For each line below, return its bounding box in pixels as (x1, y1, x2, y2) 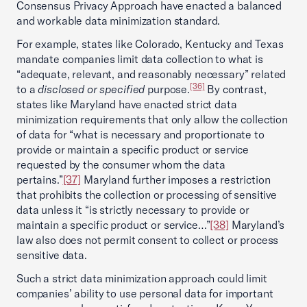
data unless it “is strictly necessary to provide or (16, 203, 249, 217)
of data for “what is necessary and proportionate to (16, 127, 265, 141)
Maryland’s (228, 218, 285, 232)
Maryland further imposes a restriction (81, 173, 271, 186)
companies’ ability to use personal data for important (16, 286, 273, 300)
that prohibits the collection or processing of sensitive (16, 188, 277, 201)
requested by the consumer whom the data (16, 158, 225, 171)
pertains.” (16, 173, 63, 186)
